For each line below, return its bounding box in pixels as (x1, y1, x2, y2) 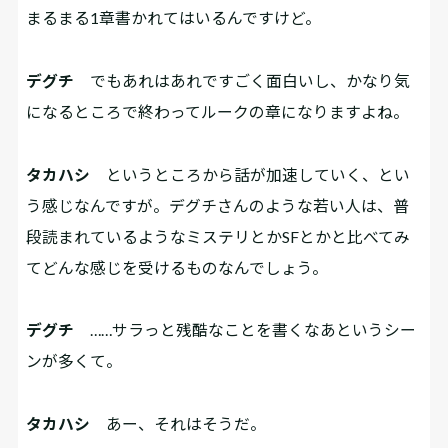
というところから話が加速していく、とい (90, 164, 411, 184)
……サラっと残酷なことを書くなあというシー (74, 320, 417, 340)
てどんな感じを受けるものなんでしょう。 (26, 257, 329, 277)
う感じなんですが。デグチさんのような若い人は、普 (26, 195, 410, 215)
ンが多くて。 (26, 351, 123, 371)
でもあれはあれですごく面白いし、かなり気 (74, 70, 411, 90)
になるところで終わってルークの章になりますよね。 (26, 101, 410, 121)
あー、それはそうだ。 (90, 413, 267, 433)
